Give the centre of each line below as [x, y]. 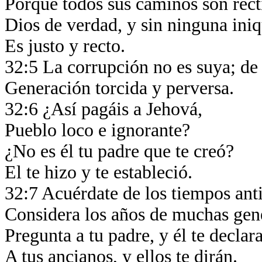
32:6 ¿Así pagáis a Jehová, [106, 109]
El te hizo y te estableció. [101, 172]
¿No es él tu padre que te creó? [122, 151]
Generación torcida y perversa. [122, 88]
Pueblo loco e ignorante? [100, 130]
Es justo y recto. [67, 46]
